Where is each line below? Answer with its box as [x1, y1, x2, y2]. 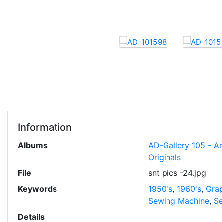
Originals [148, 152, 181, 162]
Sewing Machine [148, 196, 209, 206]
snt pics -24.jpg [148, 168, 206, 178]
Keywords [18, 184, 57, 194]
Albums [18, 140, 48, 150]
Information [18, 121, 72, 133]
